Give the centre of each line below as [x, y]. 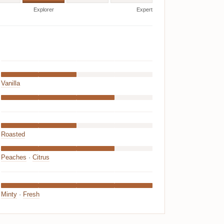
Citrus [41, 158]
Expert [144, 10]
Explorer [43, 10]
